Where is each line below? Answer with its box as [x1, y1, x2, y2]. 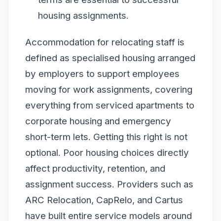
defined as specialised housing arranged [25, 52, 195, 64]
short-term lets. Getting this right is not [25, 131, 187, 143]
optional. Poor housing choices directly [25, 147, 189, 158]
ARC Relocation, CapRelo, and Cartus [25, 194, 183, 206]
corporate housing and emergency [25, 115, 171, 127]
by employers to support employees [25, 68, 180, 79]
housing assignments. [37, 10, 129, 22]
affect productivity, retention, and [25, 162, 165, 174]
